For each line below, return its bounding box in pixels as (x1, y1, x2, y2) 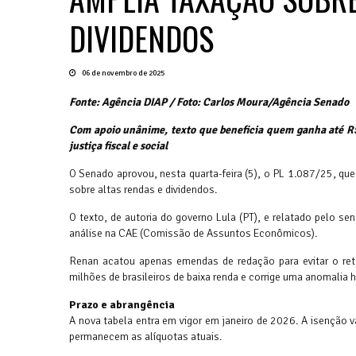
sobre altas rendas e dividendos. (69, 183, 217, 197)
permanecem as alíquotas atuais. (69, 330, 222, 344)
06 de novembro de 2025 (80, 68, 164, 79)
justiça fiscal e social (69, 139, 168, 153)
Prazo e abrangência (69, 298, 175, 312)
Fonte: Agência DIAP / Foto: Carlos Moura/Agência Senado (69, 95, 349, 110)
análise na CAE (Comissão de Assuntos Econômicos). (69, 226, 317, 241)
